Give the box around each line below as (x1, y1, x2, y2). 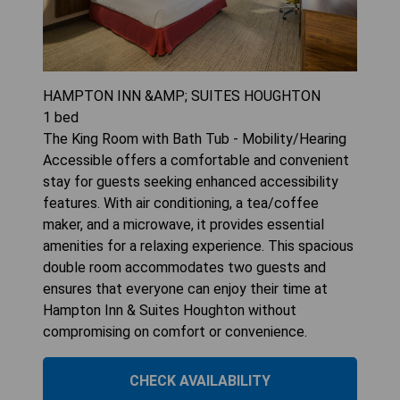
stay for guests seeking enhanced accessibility (43, 173, 338, 191)
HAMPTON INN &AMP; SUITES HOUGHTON (43, 87, 321, 105)
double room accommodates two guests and (43, 259, 326, 277)
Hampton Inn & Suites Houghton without (43, 302, 296, 320)
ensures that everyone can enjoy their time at (43, 280, 328, 298)
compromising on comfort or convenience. (43, 323, 307, 341)
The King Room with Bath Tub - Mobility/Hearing (43, 130, 346, 148)
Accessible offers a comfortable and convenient (43, 152, 349, 170)
